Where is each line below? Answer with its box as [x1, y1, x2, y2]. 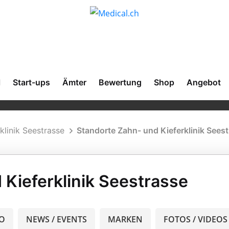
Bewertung [99, 77, 142, 87]
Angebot [187, 77, 221, 87]
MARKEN [108, 214, 143, 225]
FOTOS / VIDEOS [164, 214, 227, 225]
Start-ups [13, 77, 50, 87]
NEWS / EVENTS [26, 214, 87, 225]
